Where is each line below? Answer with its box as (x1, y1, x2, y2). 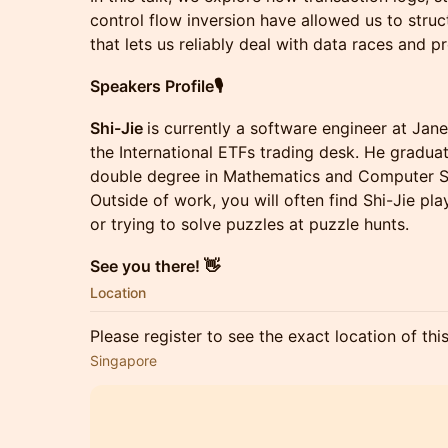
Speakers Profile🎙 (90, 76, 223, 96)
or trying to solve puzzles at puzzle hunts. (90, 214, 409, 234)
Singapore (90, 352, 157, 369)
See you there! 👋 (90, 256, 220, 276)
